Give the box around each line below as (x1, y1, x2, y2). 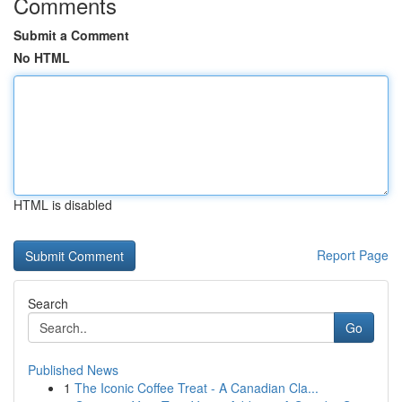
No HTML (13, 48, 70, 66)
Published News (28, 361, 118, 379)
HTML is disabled (13, 196, 112, 214)
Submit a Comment (13, 26, 129, 44)
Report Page (317, 246, 389, 264)
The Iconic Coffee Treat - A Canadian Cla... (74, 379, 319, 397)
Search (28, 294, 68, 312)
